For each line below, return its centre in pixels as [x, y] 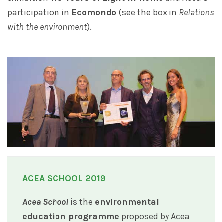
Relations [196, 13]
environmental [127, 201]
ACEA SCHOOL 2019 [64, 178]
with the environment [47, 27]
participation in [39, 13]
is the [82, 201]
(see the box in [148, 13]
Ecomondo [94, 13]
